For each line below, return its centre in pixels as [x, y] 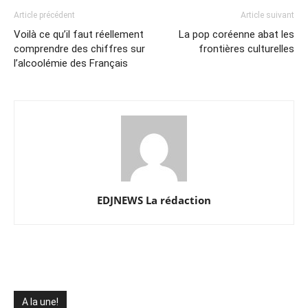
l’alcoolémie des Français [71, 63]
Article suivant [267, 15]
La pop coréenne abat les [236, 34]
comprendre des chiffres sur [79, 49]
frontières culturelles [246, 49]
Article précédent [44, 15]
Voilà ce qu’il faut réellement [79, 34]
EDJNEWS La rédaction [154, 200]
